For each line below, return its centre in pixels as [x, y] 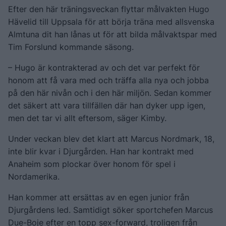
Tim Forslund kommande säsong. [71, 47]
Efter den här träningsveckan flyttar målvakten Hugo [109, 9]
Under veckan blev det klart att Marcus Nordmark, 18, [111, 138]
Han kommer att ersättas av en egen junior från [99, 197]
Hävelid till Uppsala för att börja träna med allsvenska [111, 21]
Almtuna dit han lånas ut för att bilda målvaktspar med [112, 34]
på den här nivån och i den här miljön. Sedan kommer [110, 93]
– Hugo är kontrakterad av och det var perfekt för [104, 67]
